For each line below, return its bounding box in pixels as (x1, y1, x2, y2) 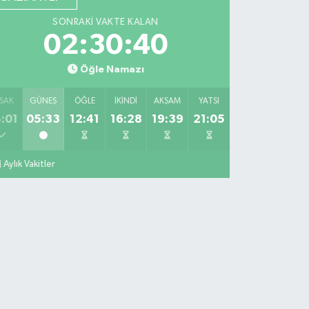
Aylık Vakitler (3, 159, 55, 170)
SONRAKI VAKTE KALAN (52, 17, 159, 28)
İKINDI (114, 97, 138, 106)
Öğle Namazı (79, 64, 144, 75)
